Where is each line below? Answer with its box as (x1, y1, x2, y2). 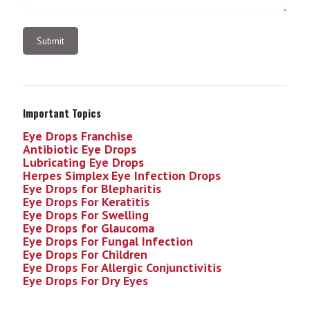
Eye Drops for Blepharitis (23, 181, 161, 197)
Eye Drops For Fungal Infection (23, 233, 193, 250)
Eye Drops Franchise (23, 128, 133, 145)
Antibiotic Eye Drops (23, 141, 136, 158)
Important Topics (23, 105, 101, 121)
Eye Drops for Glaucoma (23, 220, 154, 237)
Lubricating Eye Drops (23, 154, 144, 171)
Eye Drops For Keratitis (23, 194, 149, 210)
